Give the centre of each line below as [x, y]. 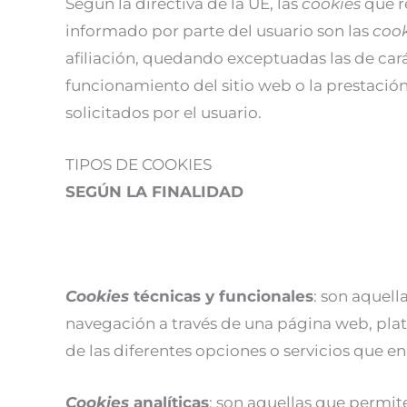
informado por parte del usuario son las [219, 31]
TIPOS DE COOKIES [139, 165]
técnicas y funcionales [223, 296]
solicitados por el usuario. [164, 113]
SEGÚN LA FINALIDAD [154, 192]
